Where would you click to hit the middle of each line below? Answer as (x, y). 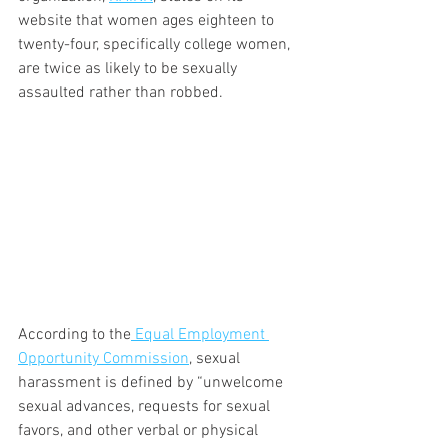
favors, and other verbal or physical (140, 430)
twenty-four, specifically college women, (156, 44)
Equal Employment (200, 334)
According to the (74, 334)
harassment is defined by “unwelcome (152, 382)
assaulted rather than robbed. (120, 92)
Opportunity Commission (103, 358)
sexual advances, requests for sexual (146, 406)
